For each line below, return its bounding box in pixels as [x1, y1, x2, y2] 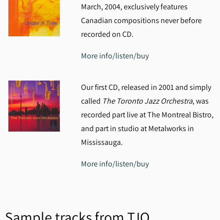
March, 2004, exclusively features [81, 1, 188, 12]
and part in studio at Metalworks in [81, 123, 194, 134]
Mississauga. [81, 137, 124, 147]
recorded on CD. [81, 29, 134, 39]
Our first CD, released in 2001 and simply [81, 82, 211, 92]
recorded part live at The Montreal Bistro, [81, 110, 214, 120]
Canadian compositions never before [81, 15, 202, 26]
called [81, 96, 102, 106]
